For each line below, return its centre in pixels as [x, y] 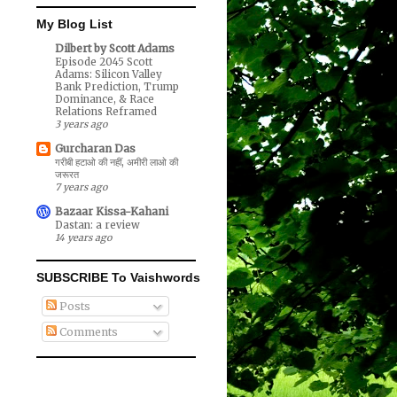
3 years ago [81, 125]
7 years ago [81, 187]
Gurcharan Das [95, 149]
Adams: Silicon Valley [109, 75]
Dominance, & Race [105, 100]
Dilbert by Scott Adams [115, 49]
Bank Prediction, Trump [117, 87]
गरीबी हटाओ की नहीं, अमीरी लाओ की [117, 163]
